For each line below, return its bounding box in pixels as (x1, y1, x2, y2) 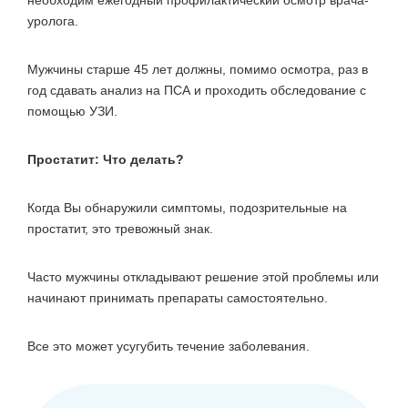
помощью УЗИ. (27, 104, 117, 119)
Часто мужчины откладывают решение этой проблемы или (27, 270, 379, 285)
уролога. (27, 14, 78, 29)
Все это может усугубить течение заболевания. (27, 339, 310, 354)
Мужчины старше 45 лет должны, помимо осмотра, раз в (27, 62, 368, 77)
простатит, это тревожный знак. (27, 221, 213, 237)
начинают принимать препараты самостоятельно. (27, 291, 328, 306)
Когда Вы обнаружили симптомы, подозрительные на (27, 200, 347, 216)
